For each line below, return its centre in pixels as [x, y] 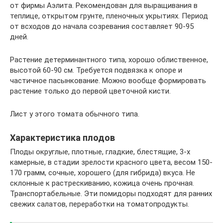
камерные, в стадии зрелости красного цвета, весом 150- [111, 163]
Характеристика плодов [62, 138]
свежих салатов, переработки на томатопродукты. [100, 204]
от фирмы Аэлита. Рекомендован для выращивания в [104, 6]
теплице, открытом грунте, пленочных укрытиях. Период [109, 16]
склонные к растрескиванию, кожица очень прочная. [102, 183]
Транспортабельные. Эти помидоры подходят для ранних [111, 194]
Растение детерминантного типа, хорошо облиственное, [109, 60]
